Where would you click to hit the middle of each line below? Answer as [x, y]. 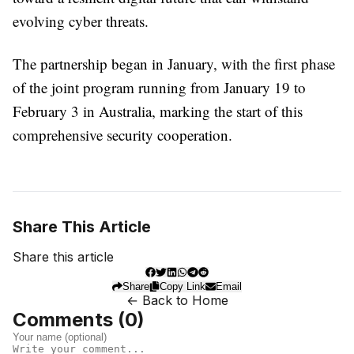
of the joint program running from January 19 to [159, 87]
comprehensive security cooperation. [122, 135]
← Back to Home [177, 300]
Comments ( [69, 320]
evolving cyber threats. [81, 21]
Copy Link [183, 286]
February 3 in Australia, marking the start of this [158, 111]
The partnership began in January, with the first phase [174, 64]
